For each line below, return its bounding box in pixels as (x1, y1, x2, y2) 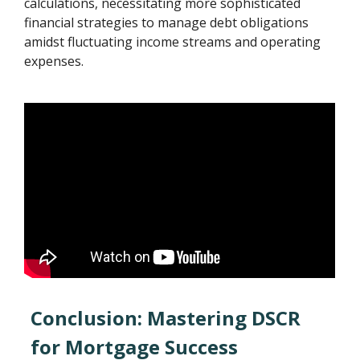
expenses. (24, 52, 84, 71)
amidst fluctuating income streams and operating (24, 33, 321, 51)
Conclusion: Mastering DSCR (31, 304, 301, 331)
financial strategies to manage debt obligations (24, 14, 309, 32)
